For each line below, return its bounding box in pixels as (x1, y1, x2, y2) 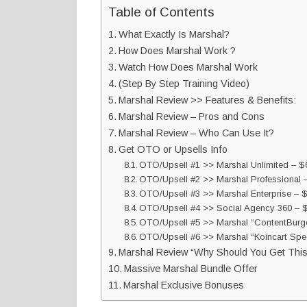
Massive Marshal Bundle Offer (123, 263, 258, 275)
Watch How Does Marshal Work (118, 62, 263, 73)
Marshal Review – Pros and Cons (118, 111, 265, 123)
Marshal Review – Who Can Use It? (118, 127, 274, 139)
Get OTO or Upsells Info (118, 144, 228, 156)
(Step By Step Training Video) (118, 78, 252, 90)
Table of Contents (108, 5, 214, 20)
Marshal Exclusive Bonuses (123, 280, 244, 291)
